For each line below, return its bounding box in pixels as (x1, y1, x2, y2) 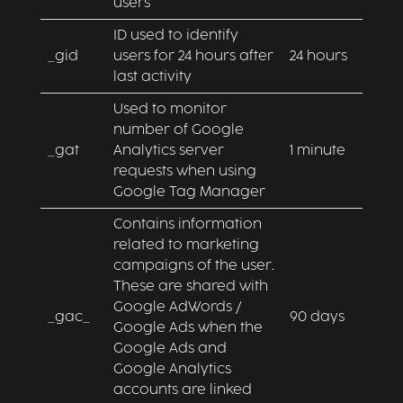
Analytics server (112, 144, 224, 157)
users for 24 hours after (112, 49, 273, 63)
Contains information (112, 218, 262, 231)
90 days (289, 310, 345, 324)
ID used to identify (112, 29, 238, 42)
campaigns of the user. (112, 259, 274, 273)
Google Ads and (112, 342, 227, 355)
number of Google (112, 123, 244, 137)
